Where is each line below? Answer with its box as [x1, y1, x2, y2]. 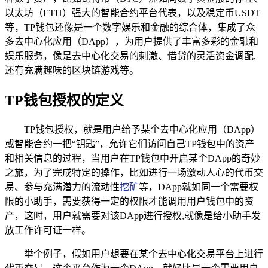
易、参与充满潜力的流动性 [5, 181, 120, 192]
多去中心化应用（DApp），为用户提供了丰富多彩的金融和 [5, 36, 258, 47]
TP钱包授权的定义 [5, 92, 124, 108]
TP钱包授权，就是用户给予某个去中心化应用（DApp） [24, 124, 260, 135]
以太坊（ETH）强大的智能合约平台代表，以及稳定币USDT [5, 7, 260, 18]
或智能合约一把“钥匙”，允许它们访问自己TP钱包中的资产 [5, 138, 254, 149]
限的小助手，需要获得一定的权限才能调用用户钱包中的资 [5, 196, 254, 206]
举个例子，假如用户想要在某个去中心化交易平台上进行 [24, 248, 263, 259]
